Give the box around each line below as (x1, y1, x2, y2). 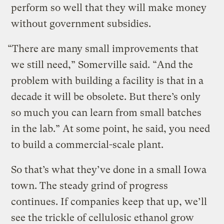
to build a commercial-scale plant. (11, 138, 164, 150)
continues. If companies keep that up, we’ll (11, 195, 207, 207)
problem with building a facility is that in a (11, 74, 204, 86)
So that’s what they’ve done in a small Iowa (11, 163, 207, 175)
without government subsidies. (11, 17, 151, 29)
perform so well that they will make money (11, 1, 207, 13)
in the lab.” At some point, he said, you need (11, 122, 210, 134)
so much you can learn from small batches (11, 106, 202, 118)
